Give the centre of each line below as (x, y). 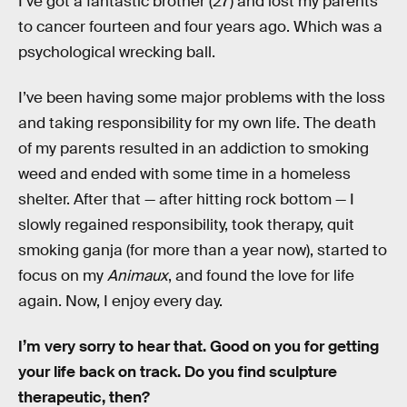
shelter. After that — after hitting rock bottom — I (186, 199)
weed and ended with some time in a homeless (184, 174)
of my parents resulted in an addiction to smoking (194, 149)
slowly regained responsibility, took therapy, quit (186, 225)
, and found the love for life (261, 276)
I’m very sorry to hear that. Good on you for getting (199, 346)
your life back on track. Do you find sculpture (178, 372)
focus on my (63, 276)
